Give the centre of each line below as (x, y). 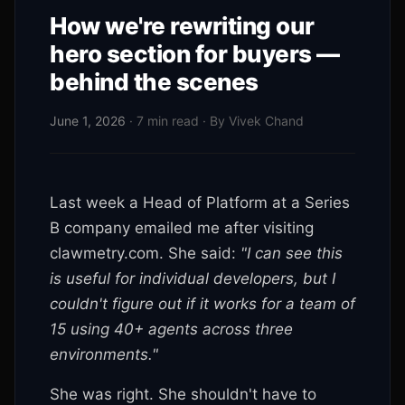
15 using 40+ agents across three (171, 329)
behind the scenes (154, 82)
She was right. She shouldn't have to (183, 394)
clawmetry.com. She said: (145, 253)
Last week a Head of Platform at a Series (200, 202)
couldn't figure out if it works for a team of (202, 304)
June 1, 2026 (88, 121)
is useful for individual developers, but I (193, 278)
